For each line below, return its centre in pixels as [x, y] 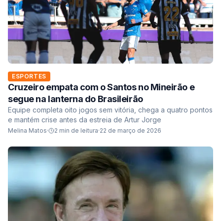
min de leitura [78, 130]
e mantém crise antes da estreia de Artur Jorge [85, 119]
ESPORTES [29, 76]
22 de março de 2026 [130, 130]
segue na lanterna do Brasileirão [75, 99]
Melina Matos [27, 130]
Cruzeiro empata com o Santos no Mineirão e [101, 87]
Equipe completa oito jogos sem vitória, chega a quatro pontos [110, 110]
